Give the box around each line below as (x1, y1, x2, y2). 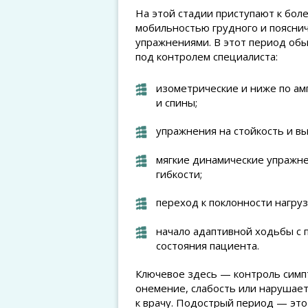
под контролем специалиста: (135, 49, 278, 63)
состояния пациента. (156, 239, 259, 252)
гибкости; (156, 167, 202, 181)
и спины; (156, 96, 197, 109)
